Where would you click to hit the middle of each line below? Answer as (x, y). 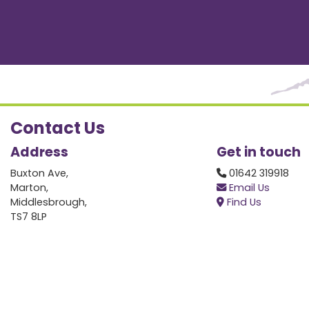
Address (39, 152)
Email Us (248, 188)
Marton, (29, 188)
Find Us (242, 202)
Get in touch (258, 152)
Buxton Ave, (39, 173)
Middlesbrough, (48, 202)
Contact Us (57, 128)
